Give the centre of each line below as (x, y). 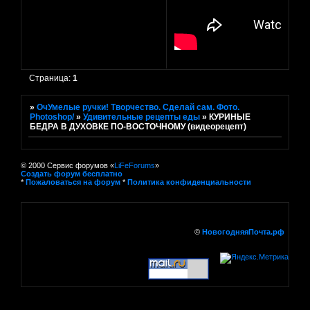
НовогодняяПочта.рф (243, 231)
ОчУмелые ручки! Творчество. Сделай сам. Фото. (138, 107)
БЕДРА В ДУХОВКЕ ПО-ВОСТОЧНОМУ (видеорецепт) (138, 126)
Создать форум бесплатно (72, 173)
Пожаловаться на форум (73, 182)
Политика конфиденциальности (189, 182)
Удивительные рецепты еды (142, 117)
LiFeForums (135, 165)
